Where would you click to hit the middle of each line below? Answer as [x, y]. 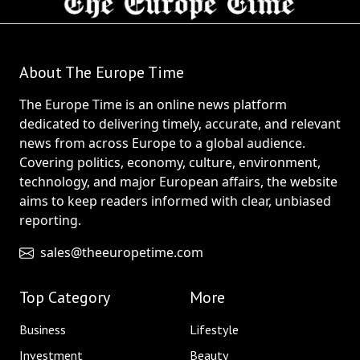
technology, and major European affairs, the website [178, 181]
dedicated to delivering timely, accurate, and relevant [180, 123]
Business [43, 329]
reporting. [50, 220]
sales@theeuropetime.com [122, 252]
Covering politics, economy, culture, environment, [170, 162]
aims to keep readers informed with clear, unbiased [175, 200]
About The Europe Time [102, 72]
